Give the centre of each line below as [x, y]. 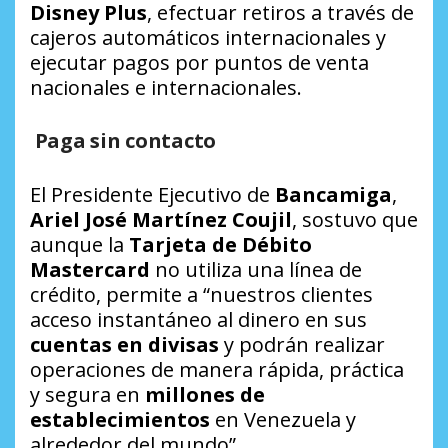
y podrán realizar [302, 345]
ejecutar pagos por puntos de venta [199, 63]
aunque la [79, 245]
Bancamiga [333, 195]
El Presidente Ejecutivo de [152, 195]
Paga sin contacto [123, 141]
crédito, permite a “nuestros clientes [201, 295]
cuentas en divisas [124, 345]
